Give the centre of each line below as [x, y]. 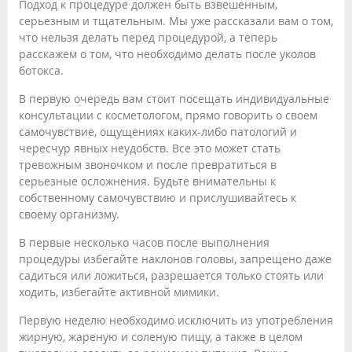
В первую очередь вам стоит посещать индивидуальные [174, 98]
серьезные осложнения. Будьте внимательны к [147, 181]
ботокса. [41, 70]
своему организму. [69, 214]
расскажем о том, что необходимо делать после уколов [167, 53]
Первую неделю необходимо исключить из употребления [176, 320]
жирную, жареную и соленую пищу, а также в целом [161, 336]
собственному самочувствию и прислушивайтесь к [158, 197]
